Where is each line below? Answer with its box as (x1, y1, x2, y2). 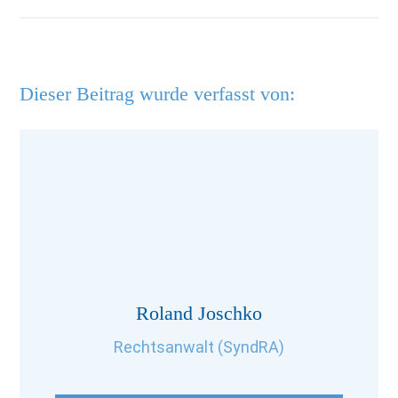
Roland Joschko (136, 302, 262, 324)
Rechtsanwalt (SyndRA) (114, 338, 284, 356)
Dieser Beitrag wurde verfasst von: (20, 83, 296, 105)
